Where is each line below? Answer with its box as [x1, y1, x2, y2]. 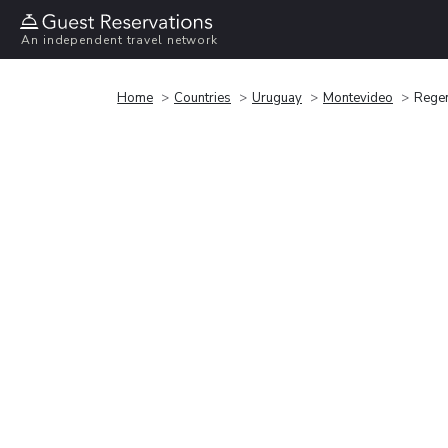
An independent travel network [21, 32, 219, 49]
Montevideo [323, 88, 393, 107]
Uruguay [252, 88, 302, 107]
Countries [174, 88, 231, 107]
